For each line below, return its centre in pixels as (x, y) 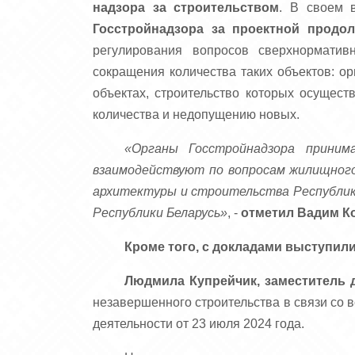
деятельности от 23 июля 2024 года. (198, 324)
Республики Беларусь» (160, 213)
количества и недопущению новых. (196, 115)
